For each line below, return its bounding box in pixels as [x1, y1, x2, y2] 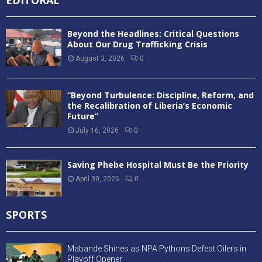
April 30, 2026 [75, 174, 119, 183]
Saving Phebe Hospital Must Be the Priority [67, 158, 249, 170]
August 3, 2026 [75, 54, 125, 63]
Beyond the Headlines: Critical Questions [67, 28, 239, 40]
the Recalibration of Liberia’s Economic [67, 99, 232, 111]
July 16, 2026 [75, 126, 119, 135]
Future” [67, 110, 98, 122]
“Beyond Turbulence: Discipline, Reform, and [67, 89, 254, 101]
